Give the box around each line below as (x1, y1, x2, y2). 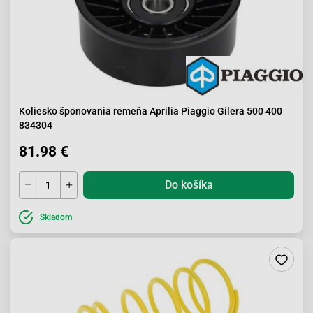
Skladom (40, 212, 72, 222)
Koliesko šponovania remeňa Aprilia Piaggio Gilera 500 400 (19, 105, 282, 117)
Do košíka (164, 178, 213, 191)
